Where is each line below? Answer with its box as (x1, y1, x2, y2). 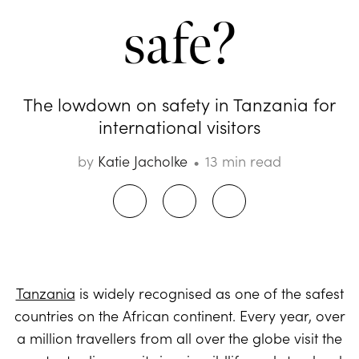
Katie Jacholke (98, 151, 188, 171)
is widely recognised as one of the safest (75, 283, 344, 304)
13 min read (205, 151, 281, 171)
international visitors (99, 114, 260, 139)
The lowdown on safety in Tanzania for (23, 91, 336, 117)
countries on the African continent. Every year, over (14, 305, 345, 326)
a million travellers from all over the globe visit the (17, 328, 342, 349)
